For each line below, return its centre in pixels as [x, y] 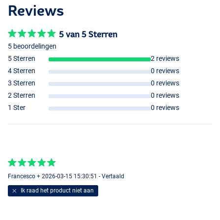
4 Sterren [22, 71]
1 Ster [17, 108]
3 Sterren [22, 83]
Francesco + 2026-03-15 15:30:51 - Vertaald [66, 176]
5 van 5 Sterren [88, 34]
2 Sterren [22, 95]
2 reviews [165, 58]
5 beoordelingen [32, 46]
